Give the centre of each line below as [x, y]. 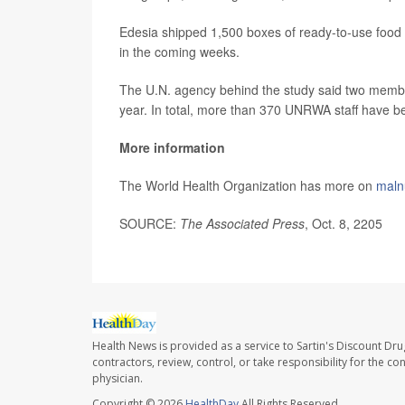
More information [172, 148]
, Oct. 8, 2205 [344, 224]
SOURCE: [150, 224]
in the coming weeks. [179, 52]
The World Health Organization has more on [248, 186]
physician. [118, 378]
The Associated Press [242, 224]
